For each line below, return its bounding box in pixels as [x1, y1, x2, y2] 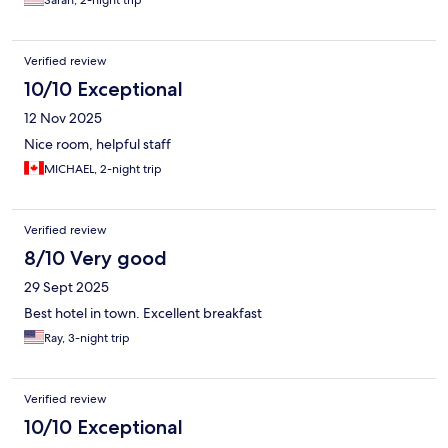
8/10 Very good [24, 245, 167, 270]
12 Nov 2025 [24, 108, 102, 127]
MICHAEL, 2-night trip [44, 160, 162, 177]
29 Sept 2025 [24, 277, 109, 296]
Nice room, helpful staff [24, 134, 171, 153]
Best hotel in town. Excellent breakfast [24, 303, 262, 322]
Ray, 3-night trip [44, 329, 130, 346]
